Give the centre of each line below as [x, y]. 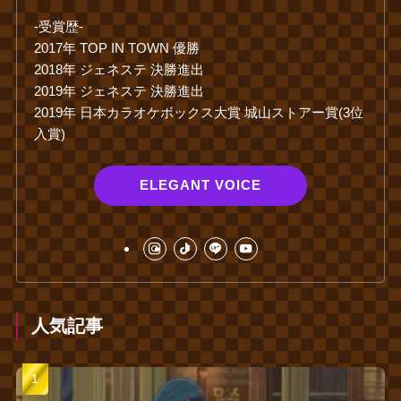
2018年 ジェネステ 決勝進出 [119, 70]
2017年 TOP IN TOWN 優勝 [117, 48]
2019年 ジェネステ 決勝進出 [119, 91]
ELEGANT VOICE [200, 185]
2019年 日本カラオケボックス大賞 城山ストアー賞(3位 [199, 113]
